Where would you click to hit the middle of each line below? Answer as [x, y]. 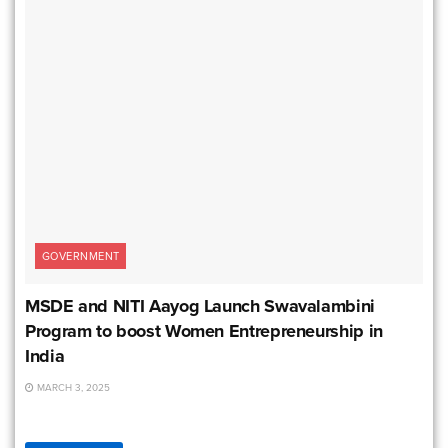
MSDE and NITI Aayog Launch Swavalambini [200, 305]
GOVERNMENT [81, 255]
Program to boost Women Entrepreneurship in [204, 330]
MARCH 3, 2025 [72, 387]
